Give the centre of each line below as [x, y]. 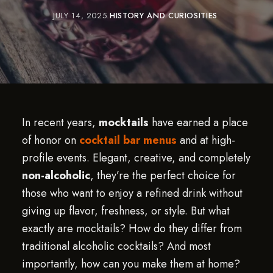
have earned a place [198, 122]
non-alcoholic [56, 175]
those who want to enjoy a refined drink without [132, 193]
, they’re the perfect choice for [163, 175]
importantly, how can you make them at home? [131, 264]
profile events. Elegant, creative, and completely [136, 158]
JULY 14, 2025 [80, 16]
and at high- [206, 140]
